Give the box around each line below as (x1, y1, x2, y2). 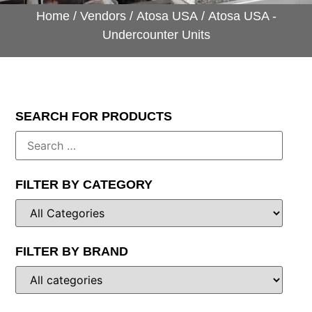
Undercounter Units (102, 27, 210, 42)
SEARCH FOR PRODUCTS (15, 109, 173, 124)
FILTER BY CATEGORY (15, 178, 153, 192)
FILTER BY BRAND (15, 244, 129, 259)
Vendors (79, 8, 126, 23)
